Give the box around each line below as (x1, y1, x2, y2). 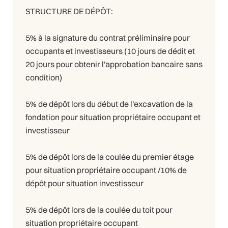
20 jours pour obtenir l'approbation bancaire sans (25, 59, 203, 70)
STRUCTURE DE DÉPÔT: (25, 6, 113, 17)
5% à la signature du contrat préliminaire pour (25, 33, 190, 43)
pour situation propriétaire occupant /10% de (25, 165, 187, 176)
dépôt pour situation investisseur (25, 178, 144, 189)
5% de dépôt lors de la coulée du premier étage (25, 152, 194, 162)
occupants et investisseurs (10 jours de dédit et (25, 46, 195, 56)
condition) (25, 72, 62, 83)
